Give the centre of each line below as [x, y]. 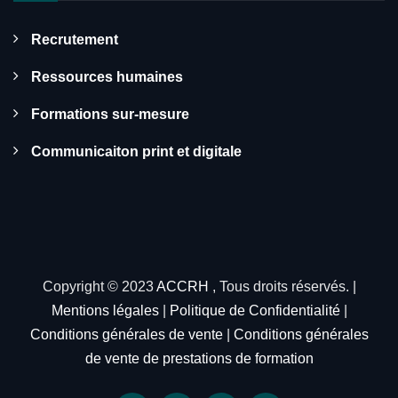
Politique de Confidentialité [255, 310]
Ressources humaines [107, 76]
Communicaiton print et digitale [136, 151]
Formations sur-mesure [110, 114]
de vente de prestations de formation [199, 358]
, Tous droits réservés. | [284, 286]
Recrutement [75, 39]
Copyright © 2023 [99, 286]
